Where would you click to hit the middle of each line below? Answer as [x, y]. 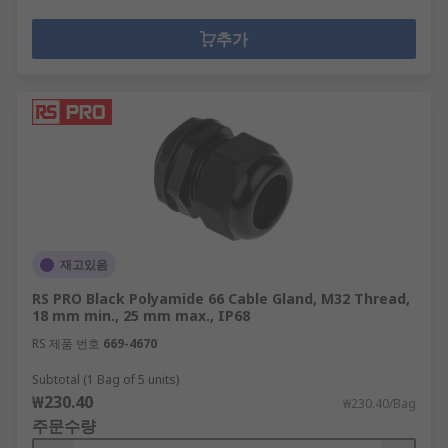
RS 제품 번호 [66, 343]
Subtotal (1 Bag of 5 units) [105, 379]
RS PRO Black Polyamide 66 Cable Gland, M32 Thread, [221, 298]
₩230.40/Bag [379, 403]
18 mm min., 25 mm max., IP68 [141, 315]
